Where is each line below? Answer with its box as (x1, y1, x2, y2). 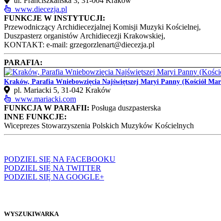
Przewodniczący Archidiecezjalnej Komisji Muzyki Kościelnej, (4, 22, 201, 31)
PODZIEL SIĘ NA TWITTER (4, 163, 101, 172)
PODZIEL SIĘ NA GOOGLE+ (4, 172, 104, 181)
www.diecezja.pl (11, 4, 67, 13)
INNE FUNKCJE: (4, 112, 67, 121)
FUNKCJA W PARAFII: (4, 103, 89, 112)
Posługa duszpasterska (89, 103, 161, 112)
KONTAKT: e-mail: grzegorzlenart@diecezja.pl (4, 40, 154, 49)
